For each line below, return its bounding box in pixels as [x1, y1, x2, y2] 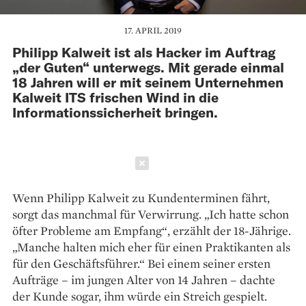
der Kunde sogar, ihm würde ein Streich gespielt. [12, 288, 267, 304]
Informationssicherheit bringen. [12, 103, 218, 120]
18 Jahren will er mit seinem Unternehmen [12, 73, 283, 90]
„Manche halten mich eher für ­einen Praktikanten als [12, 238, 290, 255]
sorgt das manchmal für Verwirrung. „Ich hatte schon [12, 206, 289, 222]
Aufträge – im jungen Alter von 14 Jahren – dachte [12, 271, 275, 288]
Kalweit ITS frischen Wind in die [12, 88, 219, 105]
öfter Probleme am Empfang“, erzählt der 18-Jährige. [12, 222, 291, 238]
